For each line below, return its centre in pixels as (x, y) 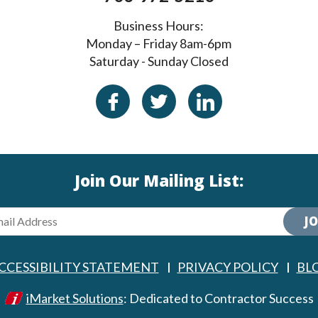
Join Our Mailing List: (159, 184)
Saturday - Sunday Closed (159, 61)
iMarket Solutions (75, 298)
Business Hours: (159, 26)
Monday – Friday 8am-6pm (159, 44)
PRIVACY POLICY (227, 267)
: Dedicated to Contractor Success (218, 298)
